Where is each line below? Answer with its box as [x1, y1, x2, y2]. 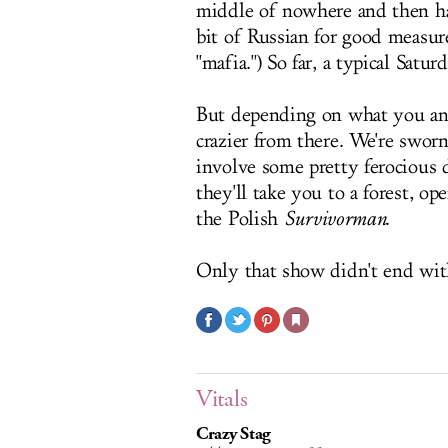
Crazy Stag [196, 422, 271, 446]
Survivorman [283, 207, 386, 231]
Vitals [196, 383, 248, 415]
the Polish [196, 207, 284, 231]
